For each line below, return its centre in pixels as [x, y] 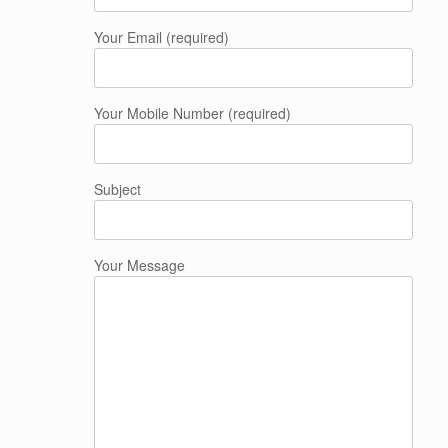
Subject [117, 189]
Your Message [139, 265]
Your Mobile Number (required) [192, 113]
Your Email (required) [161, 37]
